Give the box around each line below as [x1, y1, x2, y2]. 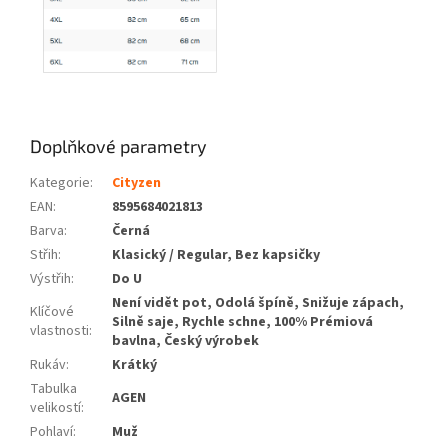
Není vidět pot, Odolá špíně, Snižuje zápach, [112, 293, 404, 314]
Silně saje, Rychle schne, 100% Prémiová [112, 312, 373, 333]
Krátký [112, 355, 157, 376]
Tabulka [30, 379, 77, 400]
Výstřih [30, 269, 71, 290]
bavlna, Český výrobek [112, 331, 259, 352]
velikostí [30, 398, 81, 419]
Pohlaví [30, 422, 73, 443]
